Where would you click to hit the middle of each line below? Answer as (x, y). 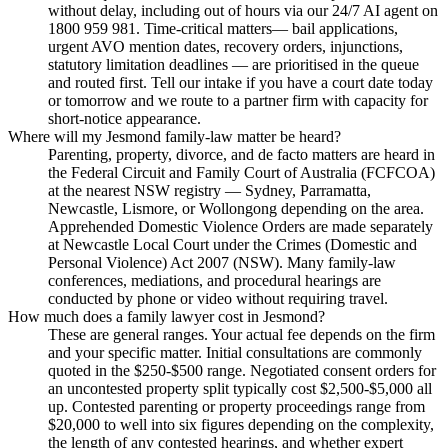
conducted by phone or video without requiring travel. (218, 299)
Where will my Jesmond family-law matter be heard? (174, 137)
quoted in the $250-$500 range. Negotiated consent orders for (242, 371)
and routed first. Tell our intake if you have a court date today (240, 83)
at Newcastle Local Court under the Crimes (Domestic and (232, 245)
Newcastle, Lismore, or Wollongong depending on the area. (236, 209)
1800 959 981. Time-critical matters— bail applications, (223, 29)
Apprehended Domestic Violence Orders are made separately (240, 227)
